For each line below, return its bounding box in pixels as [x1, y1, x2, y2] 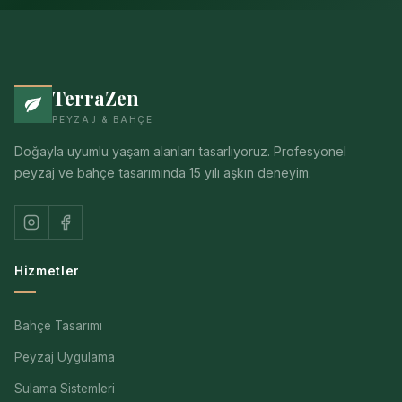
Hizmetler [14, 263, 81, 278]
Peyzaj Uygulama [14, 349, 115, 364]
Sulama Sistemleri [14, 380, 115, 396]
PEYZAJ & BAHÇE [52, 113, 153, 125]
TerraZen [52, 84, 139, 110]
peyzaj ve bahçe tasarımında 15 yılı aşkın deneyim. [14, 164, 311, 180]
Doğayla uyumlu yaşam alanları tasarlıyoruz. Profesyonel [14, 143, 346, 159]
